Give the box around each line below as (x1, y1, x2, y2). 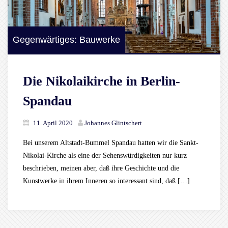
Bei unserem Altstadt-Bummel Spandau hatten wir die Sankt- (23, 139, 198, 147)
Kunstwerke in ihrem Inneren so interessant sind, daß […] (23, 177, 190, 185)
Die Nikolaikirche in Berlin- (23, 74, 180, 89)
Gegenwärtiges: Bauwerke (13, 35, 120, 45)
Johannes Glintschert (84, 119, 142, 127)
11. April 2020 (33, 119, 73, 127)
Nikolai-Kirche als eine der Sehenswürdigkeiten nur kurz (23, 152, 187, 160)
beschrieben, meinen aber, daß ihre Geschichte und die (23, 164, 179, 173)
